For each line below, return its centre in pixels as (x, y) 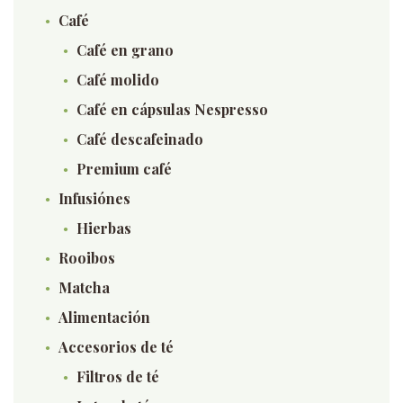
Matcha (84, 287)
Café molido (118, 80)
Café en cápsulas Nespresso (172, 109)
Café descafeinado (140, 139)
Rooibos (87, 258)
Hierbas (104, 228)
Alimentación (104, 317)
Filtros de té (118, 376)
